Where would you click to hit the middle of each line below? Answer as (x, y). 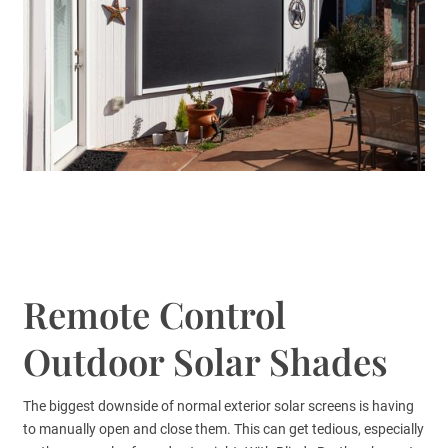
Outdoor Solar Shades (206, 361)
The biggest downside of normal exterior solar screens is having (219, 406)
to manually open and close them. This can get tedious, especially (224, 429)
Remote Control (155, 314)
